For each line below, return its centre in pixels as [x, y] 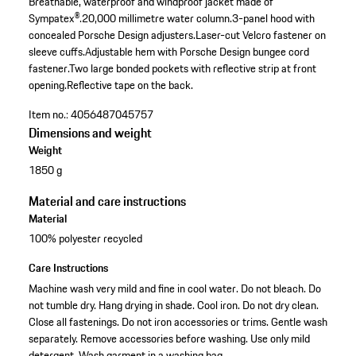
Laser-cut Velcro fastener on [260, 35]
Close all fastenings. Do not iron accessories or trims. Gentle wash [178, 321]
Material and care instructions [107, 201]
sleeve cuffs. [56, 52]
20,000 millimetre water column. [157, 19]
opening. [47, 85]
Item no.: [48, 115]
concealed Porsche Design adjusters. [112, 35]
